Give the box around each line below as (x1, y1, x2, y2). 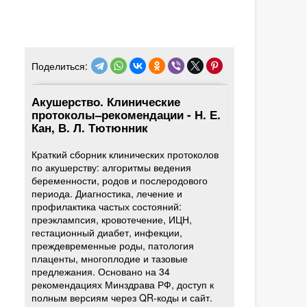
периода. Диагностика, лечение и (32, 186, 183, 200)
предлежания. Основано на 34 (32, 265, 171, 278)
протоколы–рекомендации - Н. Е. (32, 106, 221, 123)
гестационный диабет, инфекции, (32, 225, 183, 239)
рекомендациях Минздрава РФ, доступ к (32, 278, 214, 291)
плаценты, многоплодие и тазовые (32, 251, 188, 265)
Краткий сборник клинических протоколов (32, 147, 219, 161)
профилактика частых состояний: (32, 199, 182, 213)
